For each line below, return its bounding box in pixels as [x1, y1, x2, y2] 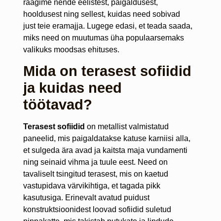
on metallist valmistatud [84, 122, 169, 131]
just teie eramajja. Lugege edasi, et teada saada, [23, 22, 192, 30]
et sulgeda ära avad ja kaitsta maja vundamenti [23, 146, 187, 155]
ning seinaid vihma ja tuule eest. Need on [23, 158, 168, 167]
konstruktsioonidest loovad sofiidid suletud [23, 205, 171, 214]
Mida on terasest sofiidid [23, 63, 191, 79]
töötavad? [23, 97, 92, 113]
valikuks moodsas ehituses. [23, 45, 119, 54]
